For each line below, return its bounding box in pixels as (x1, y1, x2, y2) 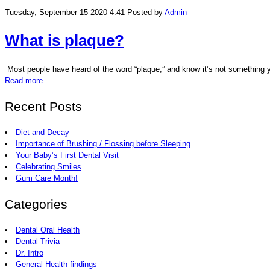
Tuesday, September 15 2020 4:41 (5, 8, 125, 17)
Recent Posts (5, 99, 82, 113)
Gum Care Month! (16, 173, 78, 183)
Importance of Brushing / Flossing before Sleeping (16, 139, 190, 148)
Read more (5, 75, 43, 85)
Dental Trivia (16, 236, 60, 246)
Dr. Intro (16, 248, 43, 257)
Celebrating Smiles (16, 162, 81, 171)
